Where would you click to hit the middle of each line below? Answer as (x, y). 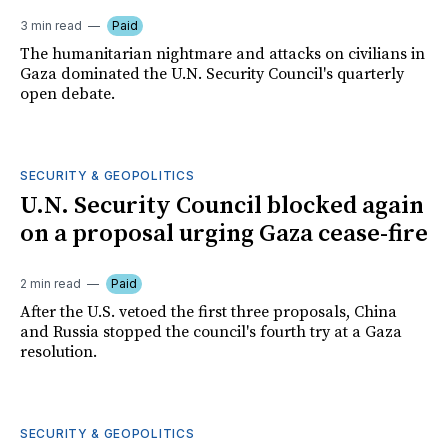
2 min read (50, 284)
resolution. (58, 352)
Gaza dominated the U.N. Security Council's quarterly (212, 74)
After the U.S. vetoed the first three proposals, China (208, 312)
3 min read (51, 26)
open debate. (67, 94)
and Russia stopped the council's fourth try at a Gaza (211, 332)
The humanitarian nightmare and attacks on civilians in (222, 54)
